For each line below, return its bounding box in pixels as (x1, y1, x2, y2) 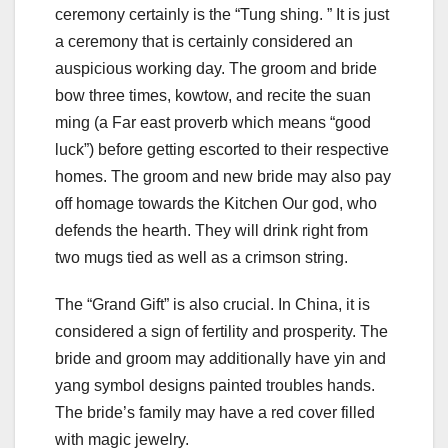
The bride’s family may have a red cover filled (55, 404, 375, 422)
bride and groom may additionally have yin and (55, 350, 386, 368)
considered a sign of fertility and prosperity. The (55, 323, 388, 341)
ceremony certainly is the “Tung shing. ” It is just (55, 6, 389, 24)
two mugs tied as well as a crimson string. (55, 249, 348, 267)
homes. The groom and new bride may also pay (55, 168, 391, 186)
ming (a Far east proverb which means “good (55, 114, 371, 132)
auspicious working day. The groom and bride (55, 60, 377, 78)
